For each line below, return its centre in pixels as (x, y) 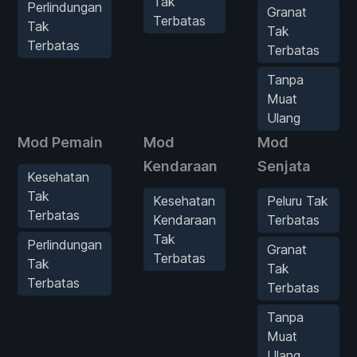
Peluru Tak (298, 200)
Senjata (284, 166)
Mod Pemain (60, 142)
